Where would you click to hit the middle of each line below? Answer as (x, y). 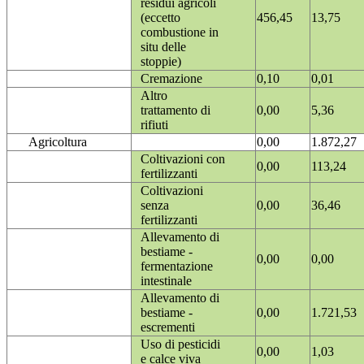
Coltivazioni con (183, 159)
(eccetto (160, 18)
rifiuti (154, 125)
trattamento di (175, 110)
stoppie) (161, 62)
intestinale (166, 281)
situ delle (163, 47)
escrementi (168, 327)
